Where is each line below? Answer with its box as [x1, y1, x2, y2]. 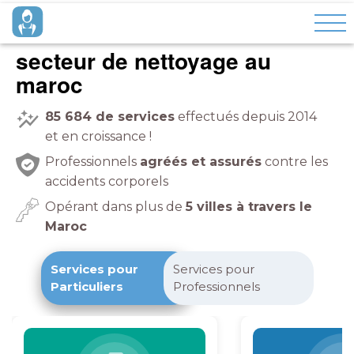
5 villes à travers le [186, 199, 312, 214]
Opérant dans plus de [45, 199, 186, 214]
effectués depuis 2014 [175, 109, 317, 124]
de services [92, 109, 175, 124]
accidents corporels [45, 174, 168, 189]
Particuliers [50, 279, 123, 294]
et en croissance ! [45, 129, 152, 144]
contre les [262, 154, 328, 169]
